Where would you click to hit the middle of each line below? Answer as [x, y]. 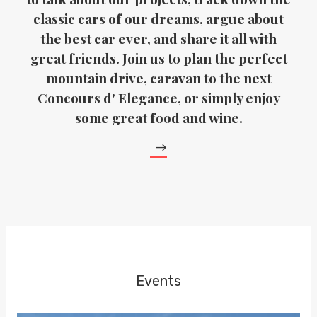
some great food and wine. [158, 117]
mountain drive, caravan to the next [158, 78]
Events [158, 281]
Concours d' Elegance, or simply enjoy [158, 98]
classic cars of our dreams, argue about [158, 18]
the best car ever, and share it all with [158, 38]
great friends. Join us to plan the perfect [158, 58]
